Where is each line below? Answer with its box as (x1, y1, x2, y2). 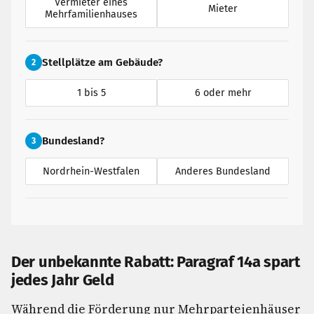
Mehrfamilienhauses (45, 8, 137, 20)
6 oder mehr (194, 87, 252, 99)
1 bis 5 (76, 87, 106, 99)
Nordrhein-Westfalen (43, 165, 139, 177)
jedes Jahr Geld (11, 271, 114, 289)
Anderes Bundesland (175, 165, 271, 177)
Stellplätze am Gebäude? (42, 56, 163, 69)
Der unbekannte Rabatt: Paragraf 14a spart (11, 252, 300, 271)
